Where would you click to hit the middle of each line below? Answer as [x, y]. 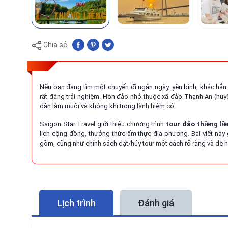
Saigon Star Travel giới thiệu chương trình [103, 124]
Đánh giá [156, 203]
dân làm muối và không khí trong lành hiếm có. [108, 106]
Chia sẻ [55, 45]
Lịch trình [76, 203]
